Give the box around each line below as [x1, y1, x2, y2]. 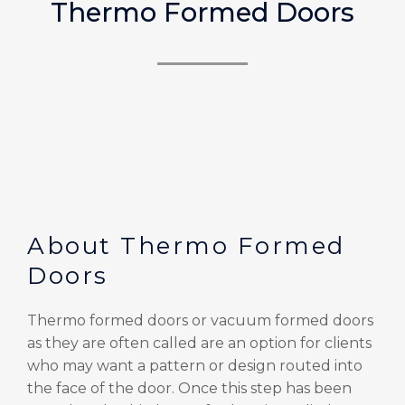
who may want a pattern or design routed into [27, 356, 363, 374]
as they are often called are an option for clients [27, 334, 372, 352]
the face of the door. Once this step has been [27, 379, 352, 397]
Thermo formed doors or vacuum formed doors [27, 311, 373, 329]
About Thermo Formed [27, 231, 345, 260]
